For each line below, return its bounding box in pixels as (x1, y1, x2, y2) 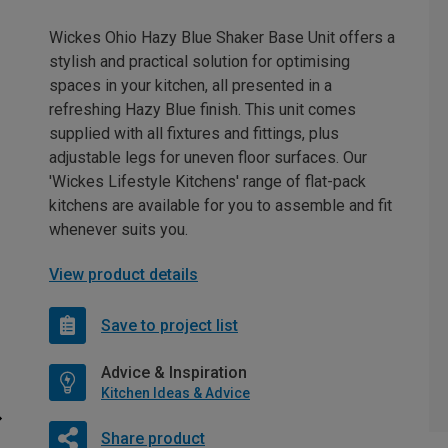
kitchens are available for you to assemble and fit (49, 196, 392, 216)
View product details (49, 265, 198, 285)
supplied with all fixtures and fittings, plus (49, 124, 339, 144)
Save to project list (101, 315, 238, 335)
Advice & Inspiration (101, 363, 247, 383)
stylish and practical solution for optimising (49, 52, 350, 72)
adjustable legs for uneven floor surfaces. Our (49, 148, 367, 168)
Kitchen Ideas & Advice (101, 385, 250, 402)
